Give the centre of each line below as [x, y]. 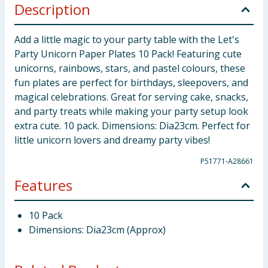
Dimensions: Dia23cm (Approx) [97, 230]
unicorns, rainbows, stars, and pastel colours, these [130, 68]
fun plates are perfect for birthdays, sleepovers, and [131, 83]
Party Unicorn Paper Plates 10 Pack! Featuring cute [128, 54]
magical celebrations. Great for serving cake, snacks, [131, 97]
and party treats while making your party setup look [131, 111]
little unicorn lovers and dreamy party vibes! [112, 140]
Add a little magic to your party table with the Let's [127, 39]
